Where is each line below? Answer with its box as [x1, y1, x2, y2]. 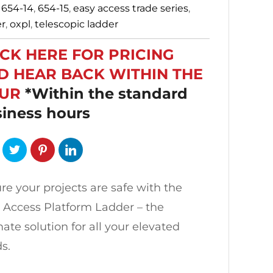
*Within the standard [25, 85, 188, 102]
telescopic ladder [35, 18, 118, 30]
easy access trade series [73, 2, 188, 14]
